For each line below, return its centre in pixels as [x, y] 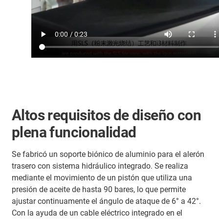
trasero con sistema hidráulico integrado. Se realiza [100, 166]
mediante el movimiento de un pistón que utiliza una [102, 177]
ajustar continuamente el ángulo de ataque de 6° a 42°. [106, 201]
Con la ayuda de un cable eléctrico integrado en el [97, 213]
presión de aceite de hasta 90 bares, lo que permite [99, 189]
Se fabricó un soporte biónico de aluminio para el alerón [108, 154]
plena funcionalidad [74, 132]
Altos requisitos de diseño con [106, 115]
